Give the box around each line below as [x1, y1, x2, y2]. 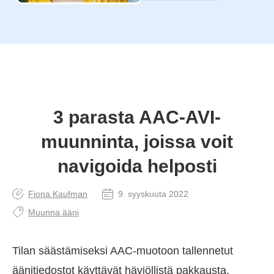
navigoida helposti [57, 155, 217, 176]
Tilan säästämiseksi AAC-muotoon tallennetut [12, 244, 233, 257]
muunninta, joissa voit [41, 131, 233, 152]
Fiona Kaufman [28, 188, 87, 199]
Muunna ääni [28, 207, 79, 217]
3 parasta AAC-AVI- [53, 106, 221, 127]
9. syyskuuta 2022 [118, 188, 188, 199]
